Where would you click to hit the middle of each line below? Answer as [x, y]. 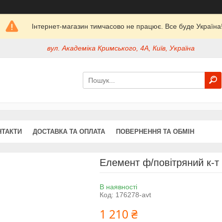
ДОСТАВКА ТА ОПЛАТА [69, 131]
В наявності [118, 187]
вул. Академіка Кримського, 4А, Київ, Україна [121, 48]
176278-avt [133, 194]
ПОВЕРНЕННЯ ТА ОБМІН [155, 131]
